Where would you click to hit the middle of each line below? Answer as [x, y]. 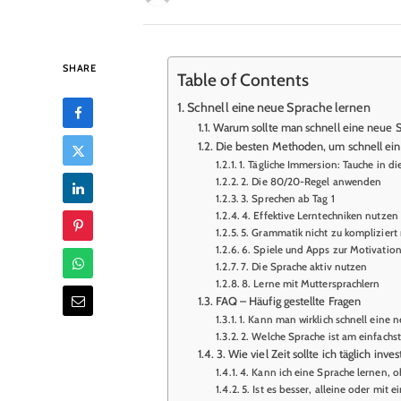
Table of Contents [243, 79]
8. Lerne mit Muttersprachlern [311, 284]
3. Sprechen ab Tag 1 [288, 199]
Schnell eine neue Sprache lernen [279, 108]
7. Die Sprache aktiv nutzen [304, 267]
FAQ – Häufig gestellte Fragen [288, 301]
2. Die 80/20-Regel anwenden [311, 182]
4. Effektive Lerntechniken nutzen [320, 216]
